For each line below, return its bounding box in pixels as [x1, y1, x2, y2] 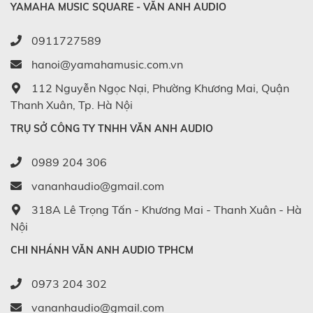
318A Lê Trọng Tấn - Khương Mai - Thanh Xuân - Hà [29, 203, 302, 217]
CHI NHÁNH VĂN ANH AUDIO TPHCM [10, 244, 194, 257]
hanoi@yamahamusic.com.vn [29, 57, 183, 72]
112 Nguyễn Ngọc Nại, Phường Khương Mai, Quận [29, 81, 289, 96]
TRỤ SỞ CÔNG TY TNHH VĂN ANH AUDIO [10, 122, 213, 136]
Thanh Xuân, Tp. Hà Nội [10, 98, 133, 112]
